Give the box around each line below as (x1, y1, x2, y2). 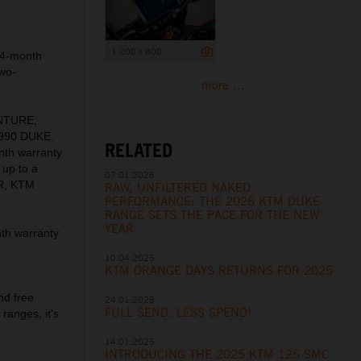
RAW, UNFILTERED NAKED (105, 179, 251, 195)
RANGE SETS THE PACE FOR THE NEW (105, 206, 321, 222)
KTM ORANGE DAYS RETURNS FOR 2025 (105, 262, 334, 278)
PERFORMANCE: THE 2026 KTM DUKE (105, 193, 321, 209)
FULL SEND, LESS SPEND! (105, 304, 252, 320)
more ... (201, 77, 245, 93)
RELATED (105, 137, 173, 162)
